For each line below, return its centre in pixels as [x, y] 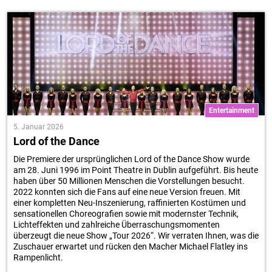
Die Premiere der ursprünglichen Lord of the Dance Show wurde [131, 159]
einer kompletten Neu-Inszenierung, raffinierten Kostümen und [130, 203]
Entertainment [232, 110]
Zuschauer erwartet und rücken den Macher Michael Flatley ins [131, 246]
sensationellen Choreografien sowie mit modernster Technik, [126, 214]
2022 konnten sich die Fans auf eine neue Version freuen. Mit [127, 192]
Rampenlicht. [38, 257]
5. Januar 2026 [39, 127]
